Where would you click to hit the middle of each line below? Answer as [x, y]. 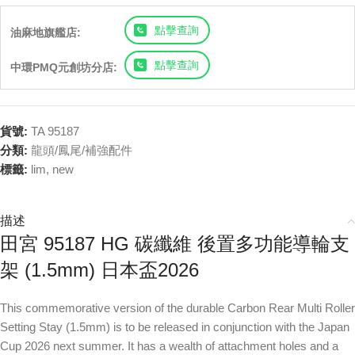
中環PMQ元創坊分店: [64, 67]
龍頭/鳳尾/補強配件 [82, 150]
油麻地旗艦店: [46, 32]
